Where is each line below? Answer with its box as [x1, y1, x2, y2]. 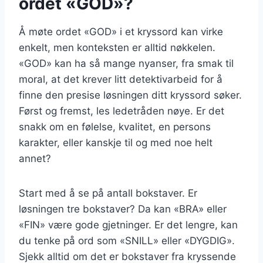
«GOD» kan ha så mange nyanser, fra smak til [19, 58, 234, 70]
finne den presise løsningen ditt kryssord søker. [19, 89, 242, 102]
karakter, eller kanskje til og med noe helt [19, 137, 213, 149]
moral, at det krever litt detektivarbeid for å [19, 73, 222, 86]
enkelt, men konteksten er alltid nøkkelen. [19, 42, 215, 54]
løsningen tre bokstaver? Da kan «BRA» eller [19, 203, 227, 215]
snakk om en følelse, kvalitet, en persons [19, 121, 211, 133]
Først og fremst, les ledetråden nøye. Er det [19, 105, 224, 117]
